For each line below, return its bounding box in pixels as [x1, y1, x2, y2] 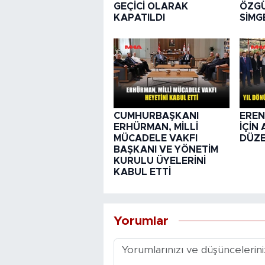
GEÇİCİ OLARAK [113, 1, 188, 11]
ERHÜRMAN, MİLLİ [113, 122, 198, 132]
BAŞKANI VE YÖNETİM [113, 145, 218, 155]
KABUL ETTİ [113, 167, 171, 177]
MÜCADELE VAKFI [113, 134, 198, 144]
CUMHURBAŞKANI [113, 111, 199, 121]
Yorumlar [113, 214, 169, 227]
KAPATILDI [113, 12, 165, 22]
